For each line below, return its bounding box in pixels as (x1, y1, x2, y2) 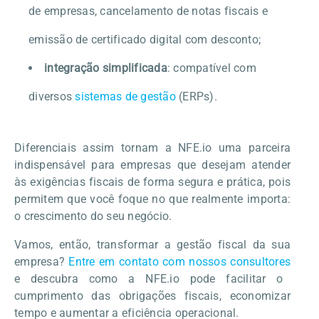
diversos (28, 89, 75, 103)
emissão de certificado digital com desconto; (28, 32, 261, 46)
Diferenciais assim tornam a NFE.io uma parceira (14, 140, 291, 155)
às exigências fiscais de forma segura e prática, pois (14, 174, 291, 189)
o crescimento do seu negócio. (14, 209, 172, 223)
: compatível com (167, 61, 256, 75)
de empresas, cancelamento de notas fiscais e (28, 4, 268, 18)
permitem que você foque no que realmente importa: (14, 192, 291, 206)
